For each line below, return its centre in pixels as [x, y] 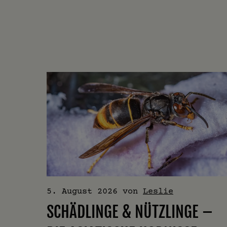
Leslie [158, 191]
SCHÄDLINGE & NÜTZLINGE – [130, 212]
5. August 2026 [82, 191]
